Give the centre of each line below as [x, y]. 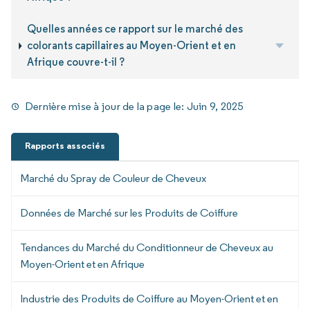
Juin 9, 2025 [215, 106]
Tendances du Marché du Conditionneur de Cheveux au [147, 247]
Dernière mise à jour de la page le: [106, 106]
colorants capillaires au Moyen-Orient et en [131, 46]
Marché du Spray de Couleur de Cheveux [113, 178]
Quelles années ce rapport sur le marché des [135, 29]
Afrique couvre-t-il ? [75, 62]
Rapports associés [65, 145]
